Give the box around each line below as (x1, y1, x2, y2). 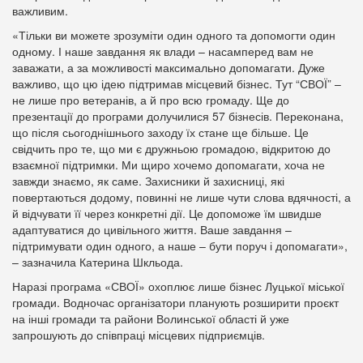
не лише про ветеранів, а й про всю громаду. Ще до (12, 92, 289, 108)
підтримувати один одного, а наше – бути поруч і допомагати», (12, 237, 348, 254)
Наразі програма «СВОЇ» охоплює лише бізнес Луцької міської (12, 278, 344, 294)
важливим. (12, 2, 68, 19)
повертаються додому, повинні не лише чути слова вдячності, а (12, 189, 351, 205)
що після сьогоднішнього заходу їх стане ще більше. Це (12, 124, 309, 140)
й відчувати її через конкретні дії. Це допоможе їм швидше (12, 205, 322, 221)
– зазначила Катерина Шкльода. (12, 254, 183, 270)
